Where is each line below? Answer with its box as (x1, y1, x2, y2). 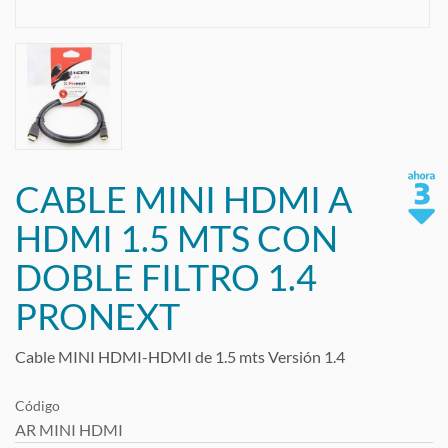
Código (15, 397, 60, 414)
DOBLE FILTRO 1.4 (15, 255, 317, 299)
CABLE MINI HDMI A (15, 177, 352, 221)
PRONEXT (15, 294, 180, 338)
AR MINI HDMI (15, 420, 123, 439)
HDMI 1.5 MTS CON (15, 216, 338, 260)
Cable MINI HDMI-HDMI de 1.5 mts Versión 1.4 (15, 347, 345, 366)
